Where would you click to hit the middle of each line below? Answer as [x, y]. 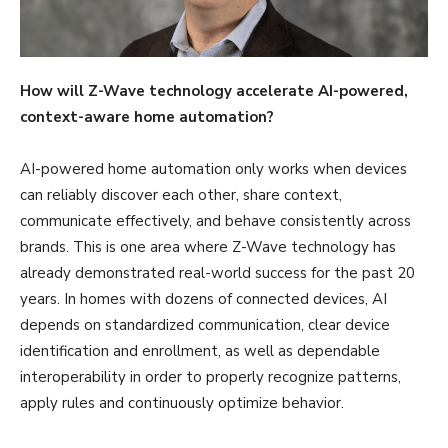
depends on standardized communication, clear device [205, 324]
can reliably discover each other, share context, [181, 194]
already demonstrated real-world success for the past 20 [217, 272]
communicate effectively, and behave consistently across [215, 220]
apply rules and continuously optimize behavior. [184, 402]
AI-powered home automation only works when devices [213, 168]
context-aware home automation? [147, 116]
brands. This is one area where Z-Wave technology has [208, 246]
